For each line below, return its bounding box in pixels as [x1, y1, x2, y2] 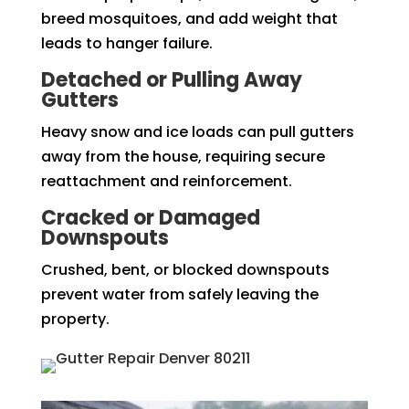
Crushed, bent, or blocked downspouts [40, 258, 330, 280]
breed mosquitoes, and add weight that [40, 7, 338, 29]
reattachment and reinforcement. [40, 170, 292, 192]
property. [40, 308, 110, 330]
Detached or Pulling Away [40, 65, 302, 94]
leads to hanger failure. [40, 32, 213, 54]
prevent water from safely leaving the [40, 283, 319, 305]
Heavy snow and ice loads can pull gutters [40, 121, 354, 142]
